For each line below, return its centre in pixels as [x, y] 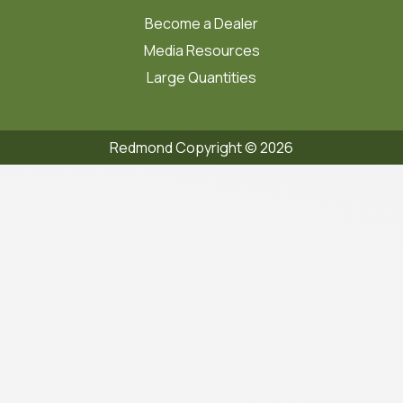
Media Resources [201, 51]
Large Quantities [201, 78]
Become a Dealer [201, 24]
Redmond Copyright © [185, 148]
